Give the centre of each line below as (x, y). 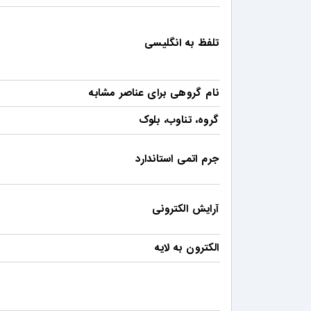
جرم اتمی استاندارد (177, 159)
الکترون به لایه (187, 248)
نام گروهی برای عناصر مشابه (154, 93)
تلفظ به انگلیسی (182, 43)
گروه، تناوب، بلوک (178, 120)
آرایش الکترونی (185, 209)
